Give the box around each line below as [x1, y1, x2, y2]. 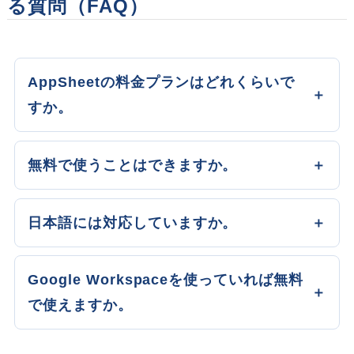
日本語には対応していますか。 [28, 214, 238, 231]
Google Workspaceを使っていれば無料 [28, 272, 303, 288]
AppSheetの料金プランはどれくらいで [28, 74, 296, 91]
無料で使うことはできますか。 [28, 156, 238, 173]
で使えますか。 [28, 297, 133, 314]
